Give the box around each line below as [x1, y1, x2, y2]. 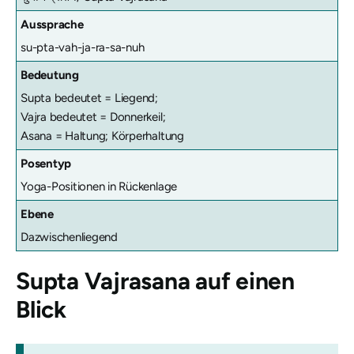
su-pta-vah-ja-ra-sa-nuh [21, 40, 145, 55]
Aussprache [21, 17, 84, 32]
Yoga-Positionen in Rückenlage [21, 179, 178, 194]
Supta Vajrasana [16, 266, 190, 296]
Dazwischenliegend [21, 230, 118, 244]
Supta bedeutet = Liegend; [21, 91, 158, 105]
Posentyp [21, 156, 72, 171]
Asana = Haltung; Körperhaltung [21, 129, 184, 143]
